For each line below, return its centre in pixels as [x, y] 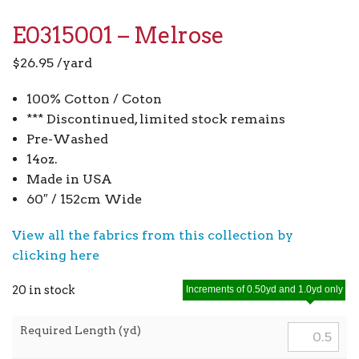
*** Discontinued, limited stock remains [155, 119]
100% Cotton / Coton [94, 99]
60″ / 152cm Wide [84, 199]
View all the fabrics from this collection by [153, 235]
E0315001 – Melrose [118, 35]
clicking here [56, 255]
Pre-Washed [67, 139]
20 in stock [44, 290]
